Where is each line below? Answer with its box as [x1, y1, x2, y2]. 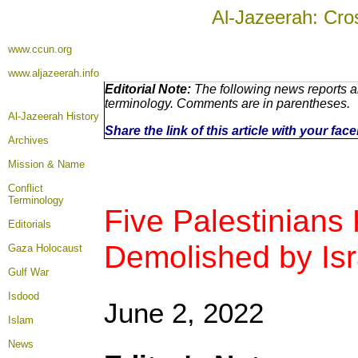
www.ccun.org [8, 43, 72, 55]
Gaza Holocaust [8, 242, 82, 254]
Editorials [8, 218, 51, 230]
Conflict [8, 182, 43, 194]
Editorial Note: [105, 82, 191, 96]
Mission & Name [8, 158, 85, 170]
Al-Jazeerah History [8, 110, 99, 122]
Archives [8, 134, 49, 146]
